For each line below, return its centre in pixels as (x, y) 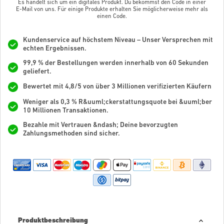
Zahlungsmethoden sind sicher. (71, 133)
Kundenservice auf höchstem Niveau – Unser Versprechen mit (118, 40)
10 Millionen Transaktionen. (66, 110)
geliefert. (37, 71)
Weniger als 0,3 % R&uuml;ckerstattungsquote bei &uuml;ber (117, 102)
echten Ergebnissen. (55, 48)
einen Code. (112, 16)
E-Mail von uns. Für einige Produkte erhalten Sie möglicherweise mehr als (112, 9)
